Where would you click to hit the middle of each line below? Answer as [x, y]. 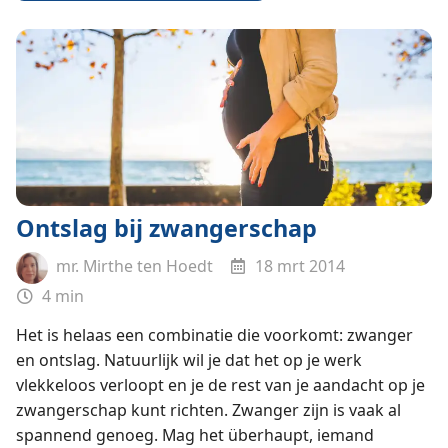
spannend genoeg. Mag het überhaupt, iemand [194, 434]
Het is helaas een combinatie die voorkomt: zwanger [214, 334]
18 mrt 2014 [298, 266]
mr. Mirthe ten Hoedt [132, 266]
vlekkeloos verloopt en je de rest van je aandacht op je [220, 384]
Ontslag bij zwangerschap [166, 228]
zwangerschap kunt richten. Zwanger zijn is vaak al [208, 409]
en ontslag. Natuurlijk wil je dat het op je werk [188, 359]
